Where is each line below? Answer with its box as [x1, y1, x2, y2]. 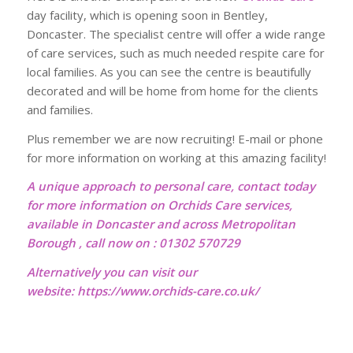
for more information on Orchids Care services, [26, 197, 295, 214]
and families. [26, 101, 93, 117]
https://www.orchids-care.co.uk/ [76, 283, 259, 299]
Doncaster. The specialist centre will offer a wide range [26, 25, 325, 42]
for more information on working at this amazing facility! [26, 149, 326, 165]
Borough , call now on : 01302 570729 [26, 235, 240, 251]
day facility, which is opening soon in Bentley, [26, 6, 268, 23]
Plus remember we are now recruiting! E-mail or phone [26, 130, 323, 147]
